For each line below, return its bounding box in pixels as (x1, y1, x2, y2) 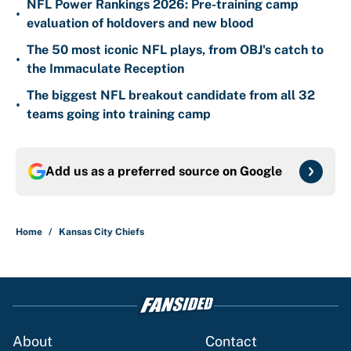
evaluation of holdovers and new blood (27, 16, 254, 31)
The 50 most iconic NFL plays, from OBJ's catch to (27, 42, 324, 58)
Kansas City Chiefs (59, 226, 144, 238)
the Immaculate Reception (27, 61, 184, 77)
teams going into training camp (27, 107, 211, 122)
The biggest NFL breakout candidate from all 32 (27, 88, 315, 103)
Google (240, 164, 282, 179)
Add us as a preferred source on (45, 164, 240, 179)
